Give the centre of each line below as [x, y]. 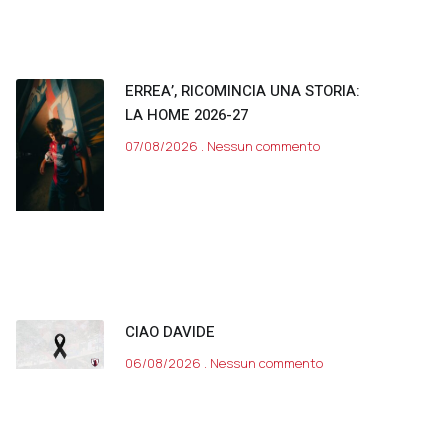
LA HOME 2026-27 [186, 114]
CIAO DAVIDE [170, 331]
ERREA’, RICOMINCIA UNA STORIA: [242, 90]
